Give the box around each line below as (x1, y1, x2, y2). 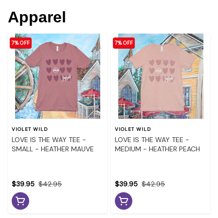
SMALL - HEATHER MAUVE (12, 144, 94, 153)
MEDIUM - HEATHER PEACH (115, 144, 200, 153)
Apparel (8, 8, 66, 26)
